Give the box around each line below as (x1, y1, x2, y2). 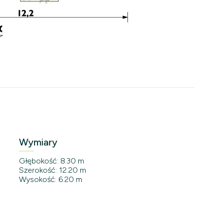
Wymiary (19, 136, 57, 148)
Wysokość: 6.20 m (19, 174, 82, 184)
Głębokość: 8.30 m (19, 156, 84, 165)
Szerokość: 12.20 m (19, 165, 86, 175)
